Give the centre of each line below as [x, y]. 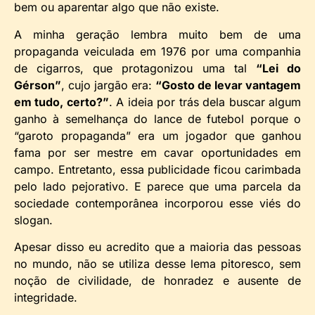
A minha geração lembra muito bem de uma [157, 34]
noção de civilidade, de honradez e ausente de [157, 281]
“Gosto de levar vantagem [228, 85]
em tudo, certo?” [62, 102]
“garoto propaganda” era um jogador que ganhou [157, 135]
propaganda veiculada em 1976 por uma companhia [157, 51]
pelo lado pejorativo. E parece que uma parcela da [157, 186]
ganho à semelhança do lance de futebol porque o [157, 118]
